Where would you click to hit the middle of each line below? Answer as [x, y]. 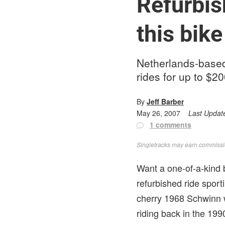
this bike [180, 34]
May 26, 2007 [158, 113]
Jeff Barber [165, 101]
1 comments [171, 125]
